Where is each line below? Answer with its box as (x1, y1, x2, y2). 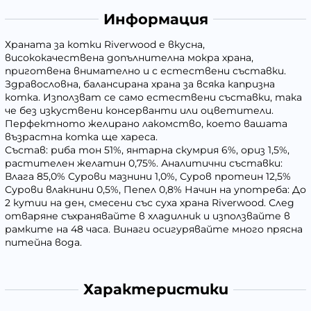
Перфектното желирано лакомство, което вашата (5, 117, 287, 130)
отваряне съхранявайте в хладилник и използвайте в (5, 209, 290, 222)
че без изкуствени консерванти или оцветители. (5, 103, 274, 117)
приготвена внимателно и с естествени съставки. (5, 64, 286, 77)
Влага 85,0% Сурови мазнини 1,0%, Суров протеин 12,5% (5, 169, 291, 183)
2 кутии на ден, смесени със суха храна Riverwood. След (5, 196, 294, 209)
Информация (103, 10, 208, 28)
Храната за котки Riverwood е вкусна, (5, 37, 205, 51)
